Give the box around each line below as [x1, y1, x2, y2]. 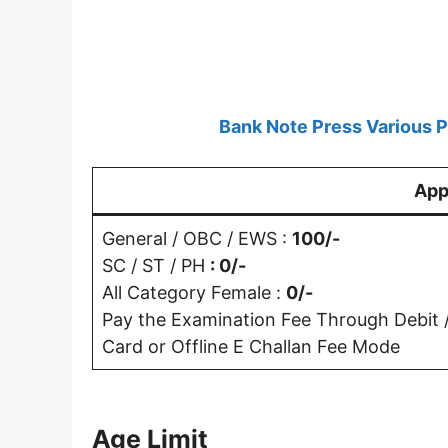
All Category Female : [102, 281, 286, 303]
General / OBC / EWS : [102, 227, 292, 249]
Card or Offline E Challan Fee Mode [102, 335, 400, 357]
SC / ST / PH [102, 254, 210, 276]
